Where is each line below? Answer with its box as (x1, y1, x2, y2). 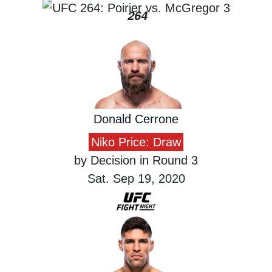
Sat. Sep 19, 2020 (87, 172, 185, 186)
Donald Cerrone (93, 112, 178, 126)
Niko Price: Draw (91, 135, 181, 149)
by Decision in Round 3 (74, 154, 198, 168)
